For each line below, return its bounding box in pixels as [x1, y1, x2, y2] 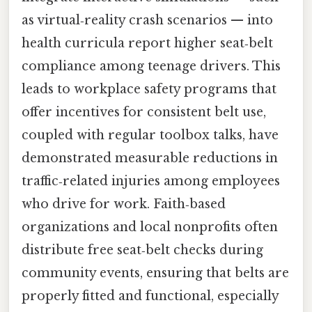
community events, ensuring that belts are [22, 265, 289, 281]
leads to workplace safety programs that [22, 81, 276, 97]
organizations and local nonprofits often [22, 219, 278, 235]
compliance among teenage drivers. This [22, 58, 281, 75]
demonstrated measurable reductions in [22, 150, 278, 166]
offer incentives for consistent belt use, [22, 104, 266, 120]
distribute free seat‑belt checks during [22, 242, 263, 258]
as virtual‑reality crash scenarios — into [22, 13, 273, 29]
